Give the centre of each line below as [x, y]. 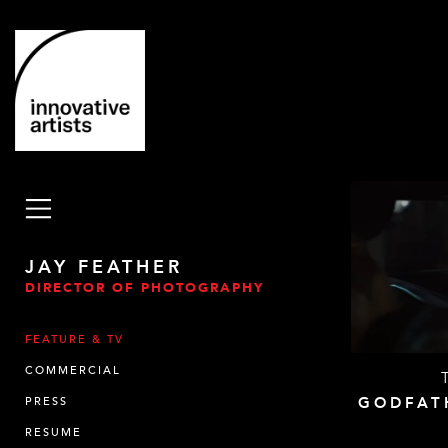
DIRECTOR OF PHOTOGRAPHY [144, 288]
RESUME [53, 432]
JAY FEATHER [104, 267]
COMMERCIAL [73, 370]
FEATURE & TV [74, 339]
